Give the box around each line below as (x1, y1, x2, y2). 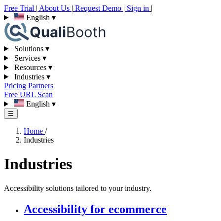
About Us (37, 4, 72, 12)
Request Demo (73, 4, 123, 12)
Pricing (4, 81, 28, 90)
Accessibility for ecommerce (24, 202, 167, 216)
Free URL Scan (4, 90, 53, 99)
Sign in (125, 4, 151, 12)
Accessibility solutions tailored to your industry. (4, 184, 151, 192)
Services (12, 54, 42, 62)
